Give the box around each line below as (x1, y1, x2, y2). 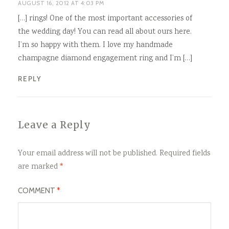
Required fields (159, 148, 210, 160)
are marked (18, 162, 60, 173)
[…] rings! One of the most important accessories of (18, 13, 192, 25)
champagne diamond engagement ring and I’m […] (18, 53, 192, 64)
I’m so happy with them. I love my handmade (18, 39, 173, 51)
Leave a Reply (18, 119, 91, 131)
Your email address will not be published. (18, 148, 157, 160)
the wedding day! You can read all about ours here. (18, 26, 192, 38)
